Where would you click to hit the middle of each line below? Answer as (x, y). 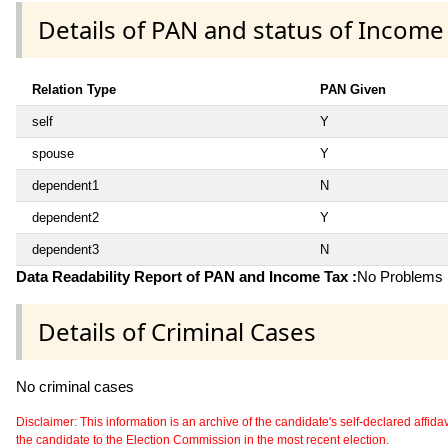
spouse (53, 153)
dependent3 (65, 249)
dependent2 (65, 217)
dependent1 (65, 185)
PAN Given (353, 89)
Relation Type (74, 89)
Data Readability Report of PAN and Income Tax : (186, 276)
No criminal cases (75, 387)
